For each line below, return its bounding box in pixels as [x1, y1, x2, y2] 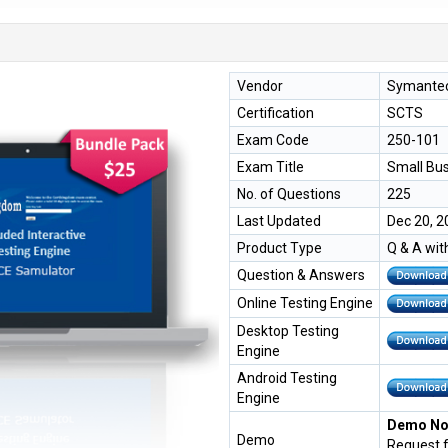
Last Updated [237, 212, 321, 229]
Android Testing [237, 369, 337, 386]
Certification [237, 104, 314, 121]
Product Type [237, 239, 322, 256]
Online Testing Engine [237, 294, 373, 311]
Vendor [237, 77, 283, 94]
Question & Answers [237, 266, 365, 283]
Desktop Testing [237, 322, 339, 339]
